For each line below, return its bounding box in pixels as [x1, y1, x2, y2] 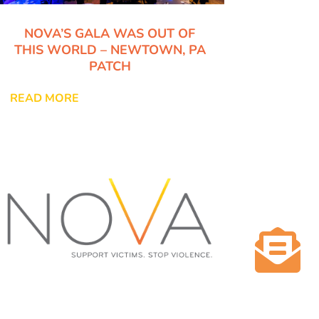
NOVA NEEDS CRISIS [46, 298, 174, 315]
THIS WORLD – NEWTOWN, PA [14, 41, 206, 58]
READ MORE [9, 90, 79, 106]
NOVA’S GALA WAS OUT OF [24, 24, 196, 42]
